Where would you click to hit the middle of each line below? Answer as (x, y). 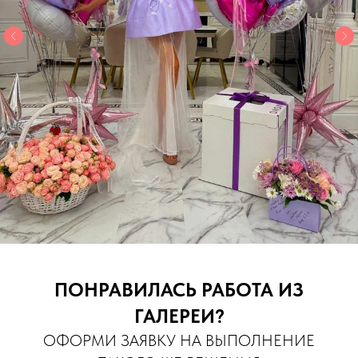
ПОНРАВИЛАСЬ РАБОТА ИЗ (179, 289)
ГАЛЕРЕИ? (179, 316)
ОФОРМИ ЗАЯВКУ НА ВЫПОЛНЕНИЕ (179, 340)
